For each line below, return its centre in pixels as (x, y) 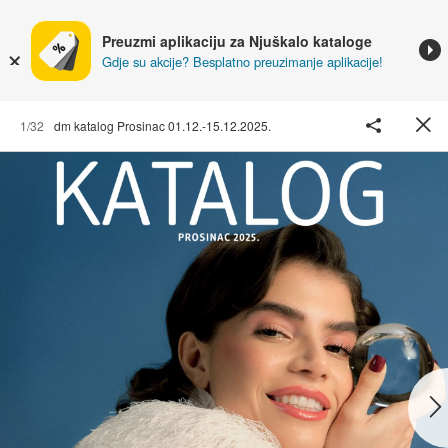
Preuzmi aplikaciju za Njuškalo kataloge (237, 41)
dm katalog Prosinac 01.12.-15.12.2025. (162, 125)
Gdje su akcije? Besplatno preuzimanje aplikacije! (242, 61)
